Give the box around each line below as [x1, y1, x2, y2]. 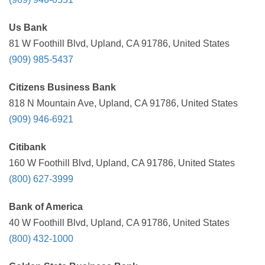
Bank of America [9, 202, 83, 212]
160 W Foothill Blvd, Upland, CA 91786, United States [9, 158, 235, 168]
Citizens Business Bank [9, 82, 116, 92]
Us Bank [9, 22, 47, 33]
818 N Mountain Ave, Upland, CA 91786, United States [9, 98, 238, 108]
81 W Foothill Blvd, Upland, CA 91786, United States [9, 38, 230, 49]
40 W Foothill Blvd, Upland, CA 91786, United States [9, 218, 230, 228]
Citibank [9, 142, 46, 152]
